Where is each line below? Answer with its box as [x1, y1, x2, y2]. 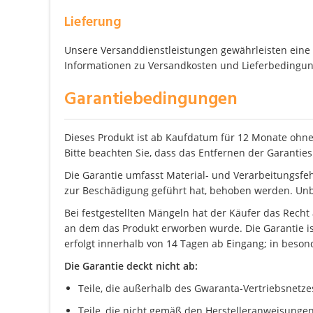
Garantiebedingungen [64, 85, 238, 114]
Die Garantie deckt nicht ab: [64, 259, 198, 272]
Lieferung [64, 10, 122, 34]
